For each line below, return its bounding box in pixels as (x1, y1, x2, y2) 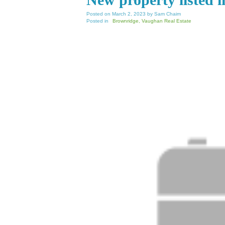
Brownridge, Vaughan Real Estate (113, 18, 191, 24)
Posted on (86, 11, 112, 17)
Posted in (86, 18, 108, 24)
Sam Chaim (154, 11, 181, 17)
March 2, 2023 (112, 11, 146, 17)
